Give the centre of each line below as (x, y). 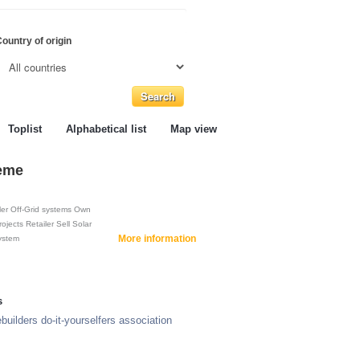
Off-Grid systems (41, 209)
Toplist (25, 129)
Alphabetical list (106, 129)
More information (157, 239)
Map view (194, 129)
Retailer (40, 224)
